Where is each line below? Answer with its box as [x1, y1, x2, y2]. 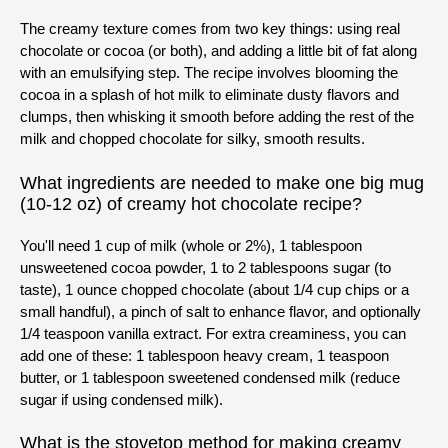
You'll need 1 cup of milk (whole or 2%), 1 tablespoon [20, 236, 362, 254]
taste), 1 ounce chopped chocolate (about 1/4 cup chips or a [20, 280, 409, 298]
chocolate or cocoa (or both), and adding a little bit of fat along [20, 42, 417, 60]
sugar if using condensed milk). [20, 390, 223, 408]
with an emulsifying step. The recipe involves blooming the [20, 64, 398, 82]
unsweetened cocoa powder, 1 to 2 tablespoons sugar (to [20, 258, 391, 276]
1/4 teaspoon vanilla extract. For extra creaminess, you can [20, 324, 406, 342]
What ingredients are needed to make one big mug [20, 172, 424, 193]
